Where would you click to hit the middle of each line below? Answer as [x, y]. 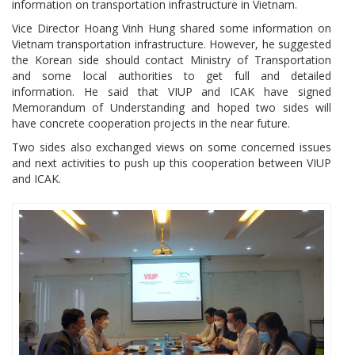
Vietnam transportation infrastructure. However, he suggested [172, 44]
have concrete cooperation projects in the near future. [151, 124]
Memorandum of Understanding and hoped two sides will [172, 108]
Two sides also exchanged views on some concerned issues [172, 147]
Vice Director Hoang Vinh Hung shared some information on [172, 29]
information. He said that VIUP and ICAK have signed [172, 92]
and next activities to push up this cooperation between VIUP [172, 163]
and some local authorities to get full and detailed [172, 76]
